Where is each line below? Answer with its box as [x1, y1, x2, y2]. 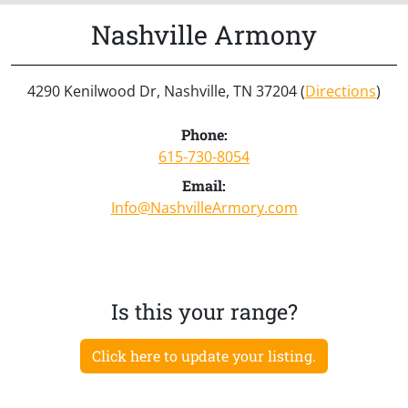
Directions [305, 80, 376, 101]
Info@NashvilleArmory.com [110, 197, 298, 218]
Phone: [180, 124, 228, 144]
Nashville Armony [91, 16, 317, 52]
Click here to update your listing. [92, 345, 316, 365]
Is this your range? [110, 296, 298, 325]
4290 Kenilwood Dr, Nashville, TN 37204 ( [27, 80, 305, 101]
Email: [182, 175, 226, 195]
